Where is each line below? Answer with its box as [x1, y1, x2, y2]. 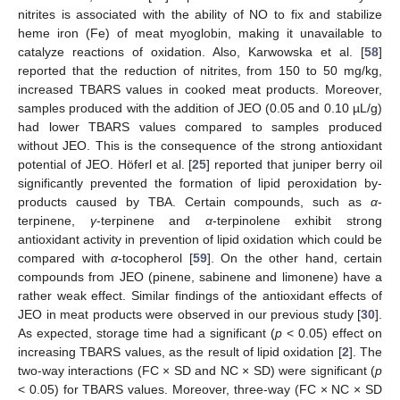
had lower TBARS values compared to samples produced [18, 119, 382, 134]
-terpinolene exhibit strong [212, 212, 383, 228]
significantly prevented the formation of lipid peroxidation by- [18, 175, 382, 190]
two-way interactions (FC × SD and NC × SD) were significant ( [18, 362, 375, 378]
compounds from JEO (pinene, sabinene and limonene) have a [18, 269, 382, 284]
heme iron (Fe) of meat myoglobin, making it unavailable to [18, 25, 382, 40]
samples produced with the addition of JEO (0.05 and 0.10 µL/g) [18, 100, 382, 115]
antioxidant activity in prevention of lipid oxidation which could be [18, 231, 382, 246]
